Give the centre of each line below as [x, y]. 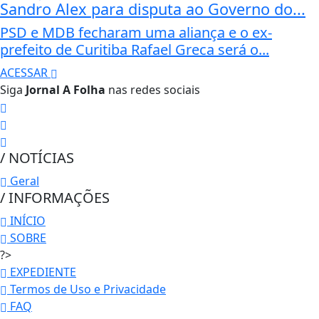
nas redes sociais [153, 89]
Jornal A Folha [66, 89]
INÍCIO [26, 220]
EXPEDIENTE [42, 272]
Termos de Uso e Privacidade [87, 289]
